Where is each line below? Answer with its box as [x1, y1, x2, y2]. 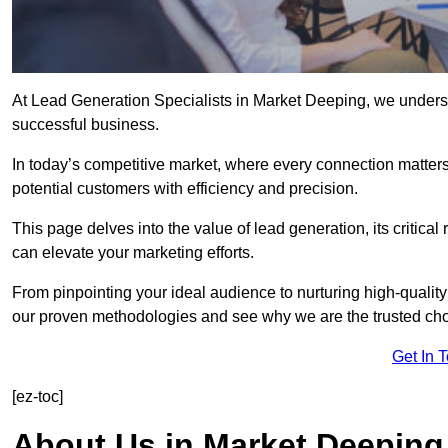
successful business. [12, 116, 159, 134]
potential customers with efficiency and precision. [12, 180, 358, 198]
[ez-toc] [12, 388, 63, 406]
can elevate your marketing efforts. [12, 244, 254, 262]
